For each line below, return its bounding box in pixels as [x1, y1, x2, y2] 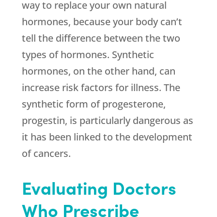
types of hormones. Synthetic [21, 48, 154, 62]
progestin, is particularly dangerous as [21, 114, 193, 127]
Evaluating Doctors [21, 175, 176, 200]
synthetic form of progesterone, [21, 97, 166, 111]
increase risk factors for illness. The [21, 81, 180, 94]
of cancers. [21, 147, 71, 160]
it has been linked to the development [21, 130, 192, 144]
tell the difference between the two [21, 31, 180, 45]
